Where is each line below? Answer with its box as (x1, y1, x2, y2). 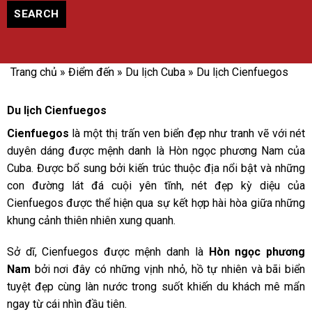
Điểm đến (68, 65, 114, 79)
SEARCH (14, 7, 59, 20)
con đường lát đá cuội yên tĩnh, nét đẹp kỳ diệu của (6, 178, 306, 192)
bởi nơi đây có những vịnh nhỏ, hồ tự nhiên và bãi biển (30, 263, 306, 276)
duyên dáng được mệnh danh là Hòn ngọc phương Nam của (6, 143, 306, 157)
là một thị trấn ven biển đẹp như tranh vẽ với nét (68, 126, 306, 140)
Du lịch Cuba (125, 65, 185, 79)
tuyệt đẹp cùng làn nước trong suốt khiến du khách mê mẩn (6, 280, 306, 294)
